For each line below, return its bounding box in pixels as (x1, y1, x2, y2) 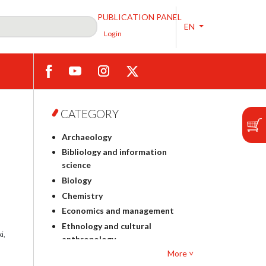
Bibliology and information (61, 147, 167, 157)
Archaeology (61, 131, 112, 142)
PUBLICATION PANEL (97, 12, 182, 22)
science (61, 160, 91, 170)
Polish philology (61, 249, 124, 259)
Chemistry (61, 190, 103, 201)
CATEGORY (61, 107, 119, 121)
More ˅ (167, 248, 194, 258)
